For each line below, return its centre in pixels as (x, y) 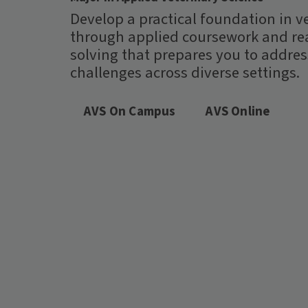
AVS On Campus (130, 112)
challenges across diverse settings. (185, 73)
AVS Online (238, 112)
